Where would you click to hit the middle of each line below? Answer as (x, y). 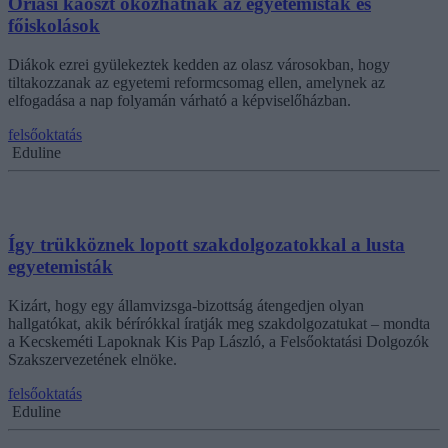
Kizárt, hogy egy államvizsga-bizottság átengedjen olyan (186, 306)
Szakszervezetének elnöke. (92, 360)
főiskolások (54, 25)
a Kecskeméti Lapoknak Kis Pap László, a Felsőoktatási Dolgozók (218, 342)
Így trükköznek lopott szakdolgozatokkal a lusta (206, 245)
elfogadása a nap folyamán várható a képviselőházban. (179, 100)
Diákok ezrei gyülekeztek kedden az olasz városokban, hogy (199, 64)
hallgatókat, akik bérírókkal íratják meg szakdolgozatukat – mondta (219, 324)
